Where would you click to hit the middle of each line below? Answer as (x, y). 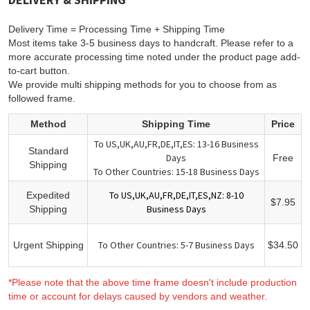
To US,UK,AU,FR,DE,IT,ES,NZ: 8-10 (176, 195)
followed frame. (42, 98)
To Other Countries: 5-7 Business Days (176, 245)
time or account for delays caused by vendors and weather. (138, 296)
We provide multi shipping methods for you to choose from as (143, 84)
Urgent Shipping (48, 245)
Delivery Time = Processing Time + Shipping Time (117, 29)
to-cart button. (40, 70)
